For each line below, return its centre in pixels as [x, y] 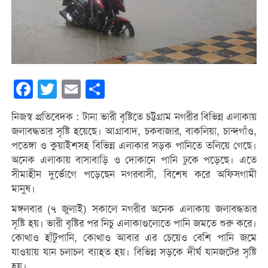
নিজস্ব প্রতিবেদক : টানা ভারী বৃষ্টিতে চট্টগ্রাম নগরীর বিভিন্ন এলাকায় [134, 117]
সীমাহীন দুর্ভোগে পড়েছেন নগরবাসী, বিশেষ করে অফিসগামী [134, 174]
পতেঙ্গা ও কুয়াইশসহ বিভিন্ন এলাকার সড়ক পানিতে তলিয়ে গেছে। [134, 145]
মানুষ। [23, 188]
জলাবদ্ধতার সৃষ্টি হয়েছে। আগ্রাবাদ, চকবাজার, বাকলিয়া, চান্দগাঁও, [134, 131]
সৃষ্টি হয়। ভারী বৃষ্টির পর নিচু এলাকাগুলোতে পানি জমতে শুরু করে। [134, 223]
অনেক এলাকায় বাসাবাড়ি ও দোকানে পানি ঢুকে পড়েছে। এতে [134, 160]
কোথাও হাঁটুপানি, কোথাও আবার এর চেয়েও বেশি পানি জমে [134, 237]
